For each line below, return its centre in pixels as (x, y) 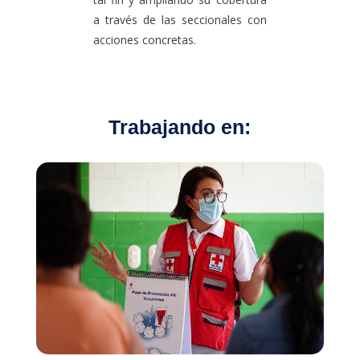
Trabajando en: (180, 127)
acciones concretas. (145, 39)
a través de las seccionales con (180, 19)
